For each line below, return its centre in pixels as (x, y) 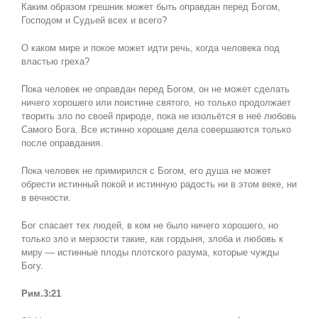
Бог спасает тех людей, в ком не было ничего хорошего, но (149, 226)
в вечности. (46, 198)
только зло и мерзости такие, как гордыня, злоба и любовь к (152, 239)
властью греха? (55, 62)
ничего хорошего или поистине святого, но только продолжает (156, 103)
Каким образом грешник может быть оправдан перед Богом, (150, 7)
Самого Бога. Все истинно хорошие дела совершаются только (156, 130)
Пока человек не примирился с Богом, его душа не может (146, 171)
